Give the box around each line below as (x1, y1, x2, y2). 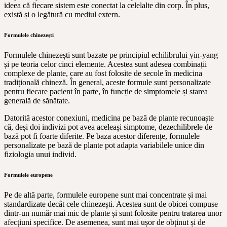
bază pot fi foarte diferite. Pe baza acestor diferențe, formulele (4, 131, 200, 140)
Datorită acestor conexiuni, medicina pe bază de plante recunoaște (4, 113, 214, 122)
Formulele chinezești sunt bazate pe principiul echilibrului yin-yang (4, 50, 218, 59)
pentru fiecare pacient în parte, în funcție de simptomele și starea (4, 87, 208, 96)
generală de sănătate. (4, 96, 70, 105)
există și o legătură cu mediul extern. (4, 10, 120, 19)
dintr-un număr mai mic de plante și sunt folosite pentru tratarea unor (4, 208, 222, 217)
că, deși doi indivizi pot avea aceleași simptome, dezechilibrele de (4, 122, 212, 131)
